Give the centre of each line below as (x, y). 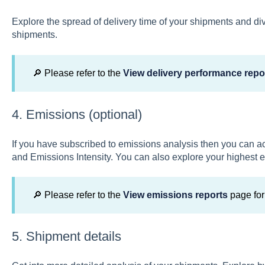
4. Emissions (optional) (77, 115)
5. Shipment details (66, 237)
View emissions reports (175, 195)
